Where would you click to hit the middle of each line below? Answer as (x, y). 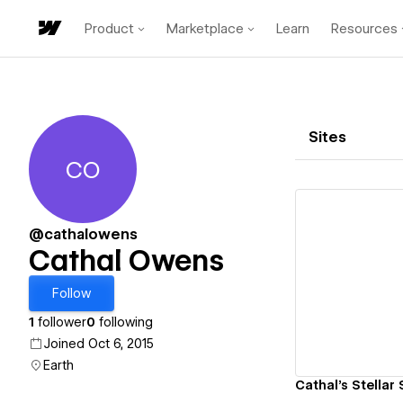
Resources (364, 28)
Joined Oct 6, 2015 (99, 344)
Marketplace (205, 28)
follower (60, 322)
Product (109, 28)
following (124, 322)
